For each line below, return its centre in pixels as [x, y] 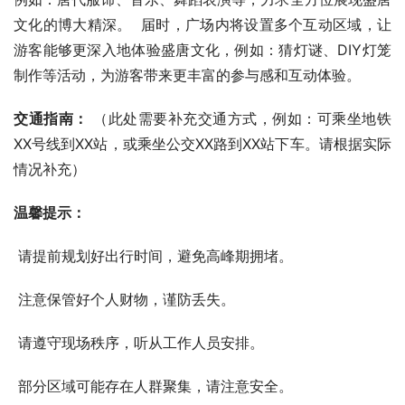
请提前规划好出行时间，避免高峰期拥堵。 [155, 256]
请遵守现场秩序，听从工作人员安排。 [141, 343]
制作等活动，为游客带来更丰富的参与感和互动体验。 [187, 75]
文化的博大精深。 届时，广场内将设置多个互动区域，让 [202, 24]
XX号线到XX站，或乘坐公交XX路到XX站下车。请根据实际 [202, 144]
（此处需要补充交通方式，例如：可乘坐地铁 [240, 118]
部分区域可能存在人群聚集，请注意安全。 [155, 386]
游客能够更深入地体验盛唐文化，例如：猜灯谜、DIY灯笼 [202, 50]
